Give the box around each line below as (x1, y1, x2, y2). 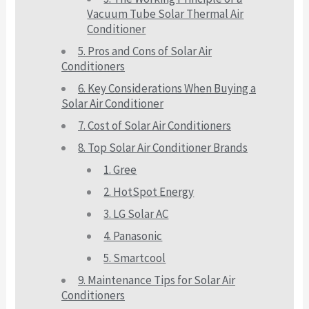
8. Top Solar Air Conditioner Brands (78, 139, 248, 155)
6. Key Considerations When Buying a (78, 80, 257, 96)
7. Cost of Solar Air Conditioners (78, 117, 232, 133)
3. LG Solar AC (103, 206, 169, 221)
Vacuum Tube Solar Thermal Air (87, 6, 244, 21)
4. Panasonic (103, 228, 163, 243)
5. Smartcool (103, 250, 166, 266)
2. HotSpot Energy (103, 183, 195, 199)
